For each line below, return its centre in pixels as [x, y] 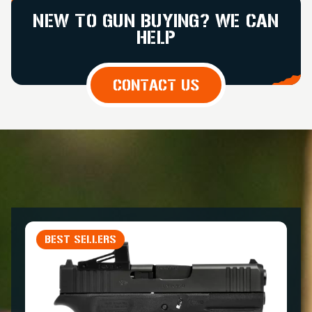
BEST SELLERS [80, 239]
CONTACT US [156, 85]
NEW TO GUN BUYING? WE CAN [156, 21]
